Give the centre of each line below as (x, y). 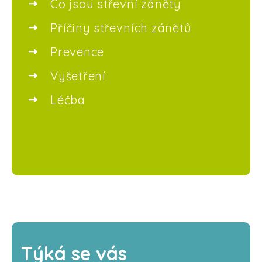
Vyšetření (78, 76)
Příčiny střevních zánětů (121, 27)
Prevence (77, 51)
